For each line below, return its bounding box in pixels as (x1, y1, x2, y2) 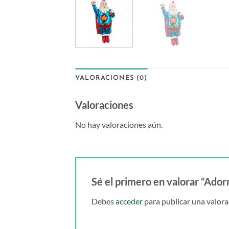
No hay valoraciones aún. (75, 119, 163, 129)
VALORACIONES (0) (75, 74, 147, 81)
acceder (116, 196, 143, 206)
